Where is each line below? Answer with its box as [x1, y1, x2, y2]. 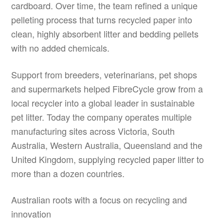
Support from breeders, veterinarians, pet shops [11, 68, 197, 81]
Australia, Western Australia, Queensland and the [11, 138, 202, 151]
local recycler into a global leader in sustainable [11, 96, 195, 109]
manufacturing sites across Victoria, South [11, 124, 175, 137]
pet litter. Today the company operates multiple [11, 110, 192, 123]
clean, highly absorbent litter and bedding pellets [11, 27, 199, 40]
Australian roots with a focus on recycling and [11, 193, 187, 206]
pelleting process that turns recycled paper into [11, 13, 192, 26]
